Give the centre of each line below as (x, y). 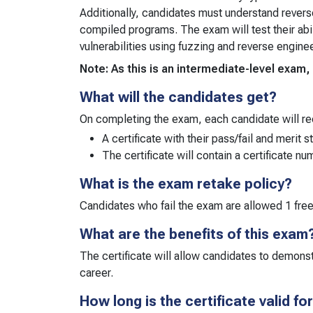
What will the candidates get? (178, 97)
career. (96, 272)
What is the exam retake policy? (186, 183)
